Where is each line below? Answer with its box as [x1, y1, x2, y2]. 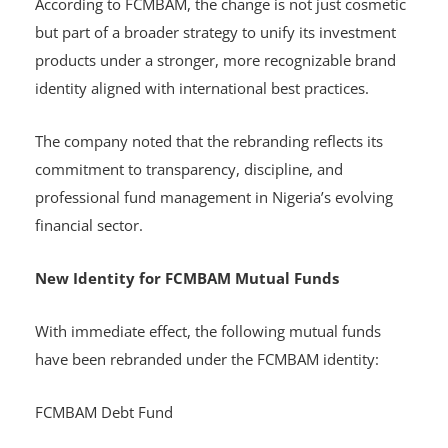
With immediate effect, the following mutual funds [35, 321, 381, 342]
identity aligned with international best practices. [35, 78, 373, 99]
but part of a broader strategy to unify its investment [35, 22, 396, 43]
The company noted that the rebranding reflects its [35, 131, 383, 152]
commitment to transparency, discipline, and [35, 159, 343, 180]
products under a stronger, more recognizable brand [35, 50, 396, 71]
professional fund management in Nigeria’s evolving [35, 187, 393, 208]
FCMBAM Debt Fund [35, 402, 177, 423]
